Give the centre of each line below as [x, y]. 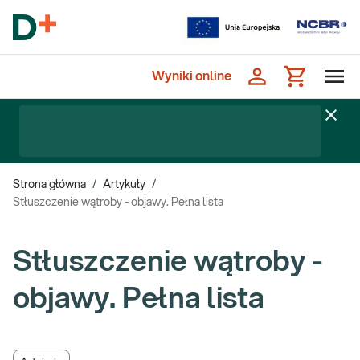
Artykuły [124, 185]
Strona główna [49, 185]
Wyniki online [192, 76]
